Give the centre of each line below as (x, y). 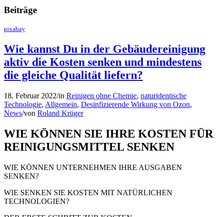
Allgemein (61, 105)
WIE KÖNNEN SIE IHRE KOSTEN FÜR (108, 134)
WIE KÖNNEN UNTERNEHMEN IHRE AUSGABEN (93, 167)
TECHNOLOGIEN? (37, 201)
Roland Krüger (60, 113)
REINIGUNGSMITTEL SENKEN (89, 147)
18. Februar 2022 (30, 96)
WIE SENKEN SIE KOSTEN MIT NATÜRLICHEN (88, 192)
